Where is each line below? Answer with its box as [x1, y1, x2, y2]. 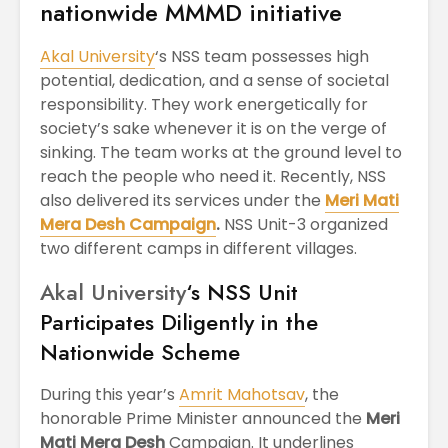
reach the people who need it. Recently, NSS [40, 164, 386, 188]
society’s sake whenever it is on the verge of [40, 116, 387, 140]
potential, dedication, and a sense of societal [40, 68, 389, 92]
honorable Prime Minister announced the [40, 406, 366, 430]
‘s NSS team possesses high [155, 44, 369, 68]
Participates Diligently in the [40, 305, 318, 338]
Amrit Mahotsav [179, 382, 305, 406]
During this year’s [40, 382, 179, 406]
